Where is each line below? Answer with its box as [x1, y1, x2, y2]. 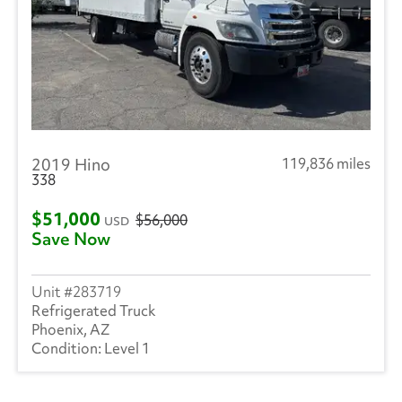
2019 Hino [31, 153, 110, 176]
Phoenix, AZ [31, 319, 110, 339]
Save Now [31, 226, 110, 250]
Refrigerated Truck [31, 300, 156, 320]
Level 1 [104, 337, 150, 358]
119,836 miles [282, 153, 371, 173]
